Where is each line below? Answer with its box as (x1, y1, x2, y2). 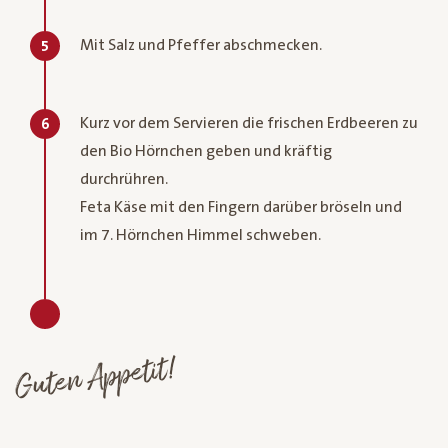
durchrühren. (80, 169, 168, 188)
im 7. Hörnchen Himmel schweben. (80, 225, 321, 244)
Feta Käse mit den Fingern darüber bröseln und (80, 197, 402, 216)
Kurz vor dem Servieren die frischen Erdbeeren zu (80, 113, 418, 132)
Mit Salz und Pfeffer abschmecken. (80, 35, 322, 54)
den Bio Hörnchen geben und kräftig (80, 141, 332, 160)
